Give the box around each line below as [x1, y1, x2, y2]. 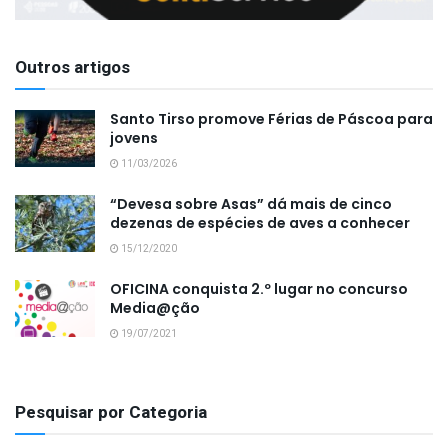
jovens [110, 127, 158, 148]
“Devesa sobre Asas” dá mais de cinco [110, 193, 392, 214]
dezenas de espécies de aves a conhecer [110, 212, 410, 233]
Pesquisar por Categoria [15, 399, 207, 425]
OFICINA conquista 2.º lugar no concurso [110, 278, 408, 299]
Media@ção [110, 297, 200, 318]
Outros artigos [15, 54, 130, 80]
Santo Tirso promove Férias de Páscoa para [110, 108, 433, 129]
